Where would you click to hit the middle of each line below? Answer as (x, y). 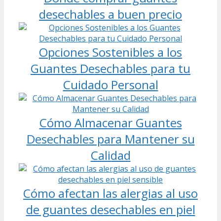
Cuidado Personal (110, 84)
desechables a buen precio (110, 14)
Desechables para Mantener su (110, 139)
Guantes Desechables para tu (110, 68)
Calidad (110, 155)
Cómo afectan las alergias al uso (110, 193)
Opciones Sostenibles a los (110, 52)
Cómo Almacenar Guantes (110, 122)
